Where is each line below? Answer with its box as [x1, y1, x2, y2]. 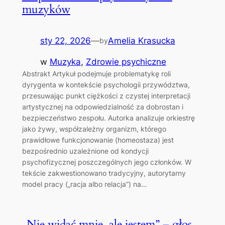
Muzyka [49, 57, 81, 67]
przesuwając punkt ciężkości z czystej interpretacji [22, 91, 190, 100]
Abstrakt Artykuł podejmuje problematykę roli [22, 69, 171, 78]
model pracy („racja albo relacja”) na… [22, 180, 147, 189]
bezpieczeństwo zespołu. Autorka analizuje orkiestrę [22, 114, 195, 123]
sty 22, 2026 [40, 35, 91, 46]
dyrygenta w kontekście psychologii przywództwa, [22, 80, 190, 89]
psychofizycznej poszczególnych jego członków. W [22, 158, 191, 167]
